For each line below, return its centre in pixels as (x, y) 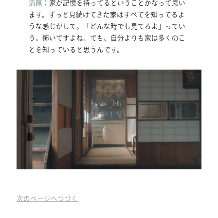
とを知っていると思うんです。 (76, 50)
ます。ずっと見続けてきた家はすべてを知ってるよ (107, 15)
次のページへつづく (47, 198)
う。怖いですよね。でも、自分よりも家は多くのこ (107, 38)
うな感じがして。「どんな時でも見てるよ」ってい (107, 27)
